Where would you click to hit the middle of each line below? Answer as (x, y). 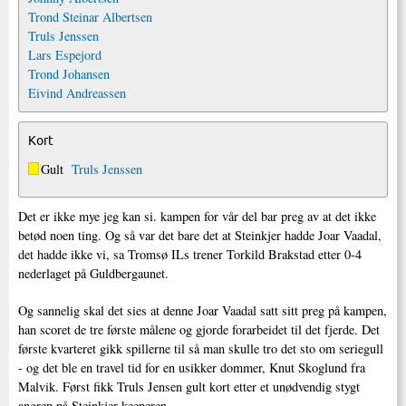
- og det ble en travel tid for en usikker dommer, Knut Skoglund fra (192, 367)
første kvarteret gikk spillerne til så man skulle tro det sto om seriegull (201, 348)
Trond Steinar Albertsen (90, 16)
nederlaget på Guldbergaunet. (93, 273)
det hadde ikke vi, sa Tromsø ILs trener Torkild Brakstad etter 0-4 (190, 254)
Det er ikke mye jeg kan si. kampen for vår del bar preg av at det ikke (197, 216)
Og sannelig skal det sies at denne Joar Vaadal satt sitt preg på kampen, (203, 310)
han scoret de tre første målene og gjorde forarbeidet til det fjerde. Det (199, 329)
